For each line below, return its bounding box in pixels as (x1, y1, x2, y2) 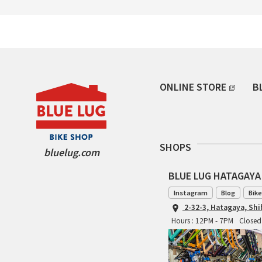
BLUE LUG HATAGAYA (168, 168, 261, 183)
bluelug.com (43, 145, 99, 160)
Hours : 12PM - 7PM (171, 215, 233, 226)
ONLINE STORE (160, 80, 226, 94)
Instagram (174, 188, 208, 198)
